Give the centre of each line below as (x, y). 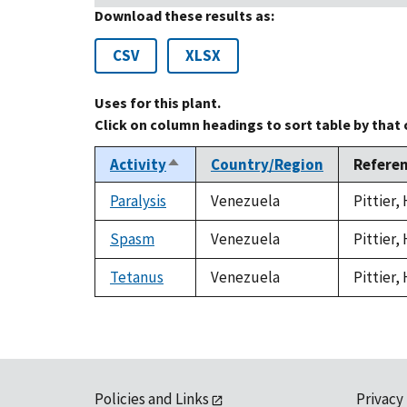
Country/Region (267, 165)
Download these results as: (184, 16)
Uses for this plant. (158, 103)
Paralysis (138, 201)
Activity (138, 165)
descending (207, 186)
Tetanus (137, 278)
